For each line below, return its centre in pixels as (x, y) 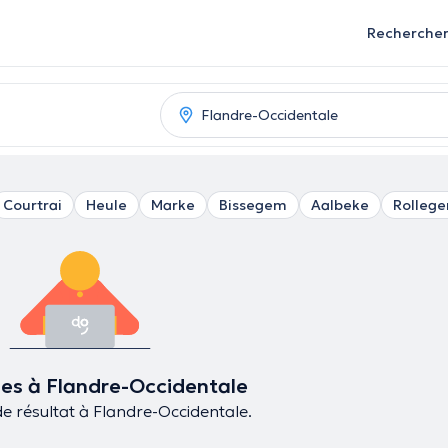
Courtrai (32, 205)
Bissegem (253, 205)
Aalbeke (340, 205)
